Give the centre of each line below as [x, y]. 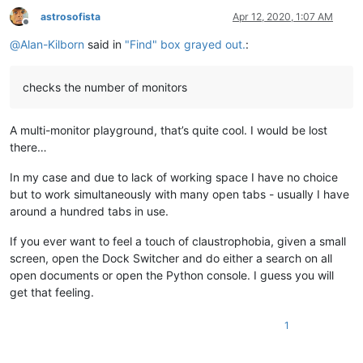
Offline [40, 28]
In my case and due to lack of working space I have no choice [174, 177]
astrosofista [70, 16]
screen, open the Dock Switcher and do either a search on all [171, 258]
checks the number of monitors [105, 87]
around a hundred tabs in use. [89, 211]
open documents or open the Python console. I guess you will [172, 275]
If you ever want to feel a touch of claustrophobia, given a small [178, 241]
